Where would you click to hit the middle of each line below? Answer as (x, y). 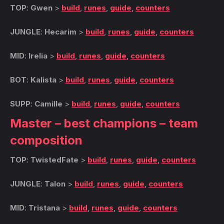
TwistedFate (54, 160)
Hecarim (60, 32)
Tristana (44, 208)
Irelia (38, 56)
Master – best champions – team (104, 123)
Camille (48, 104)
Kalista (43, 80)
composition (46, 140)
